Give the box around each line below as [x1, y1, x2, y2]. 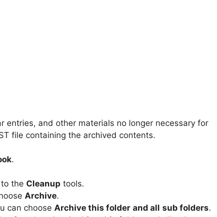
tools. [61, 179, 84, 189]
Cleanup [26, 179, 61, 189]
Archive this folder [54, 203, 130, 213]
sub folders [162, 203, 209, 213]
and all [133, 203, 160, 213]
